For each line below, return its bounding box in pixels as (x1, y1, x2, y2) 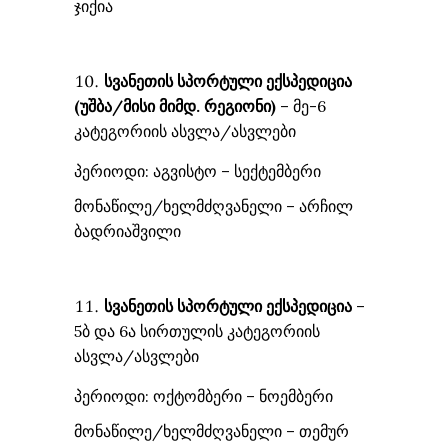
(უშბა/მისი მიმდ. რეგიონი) (74, 96, 276, 116)
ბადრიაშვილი (74, 221, 181, 241)
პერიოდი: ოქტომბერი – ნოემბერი (74, 386, 333, 406)
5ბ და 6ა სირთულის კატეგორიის (74, 321, 320, 341)
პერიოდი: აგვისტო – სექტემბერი (74, 161, 321, 181)
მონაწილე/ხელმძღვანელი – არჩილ (74, 196, 353, 216)
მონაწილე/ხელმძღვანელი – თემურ (74, 421, 349, 441)
